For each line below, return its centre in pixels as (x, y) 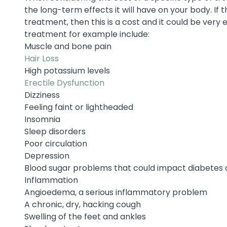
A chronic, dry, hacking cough (83, 204)
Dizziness (42, 95)
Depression (47, 156)
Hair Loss (42, 58)
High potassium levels (67, 70)
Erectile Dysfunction (65, 83)
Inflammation (51, 180)
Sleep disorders (55, 131)
